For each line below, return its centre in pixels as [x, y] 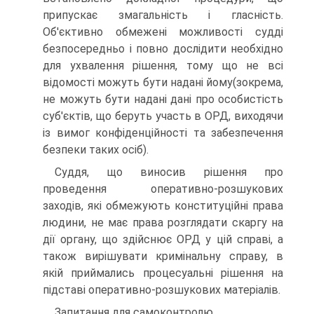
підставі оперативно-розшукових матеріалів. [162, 290]
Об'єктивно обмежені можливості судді [163, 32]
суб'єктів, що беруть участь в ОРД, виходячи [163, 116]
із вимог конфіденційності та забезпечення [163, 133]
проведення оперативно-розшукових [163, 189]
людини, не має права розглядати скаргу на [163, 223]
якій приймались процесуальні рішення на [163, 273]
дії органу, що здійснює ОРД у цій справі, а [163, 240]
